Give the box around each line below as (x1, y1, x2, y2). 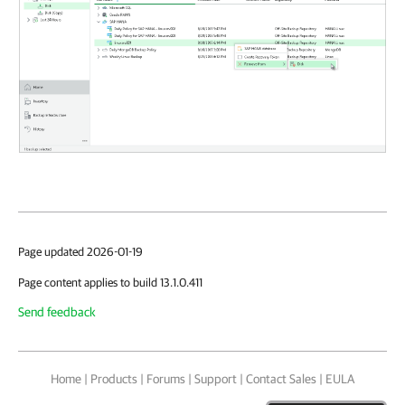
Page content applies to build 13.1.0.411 (18, 276, 202, 290)
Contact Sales (246, 372, 316, 387)
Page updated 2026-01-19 (18, 245, 143, 259)
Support (194, 372, 237, 387)
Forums (146, 372, 185, 387)
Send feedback (18, 305, 96, 320)
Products (90, 372, 137, 387)
